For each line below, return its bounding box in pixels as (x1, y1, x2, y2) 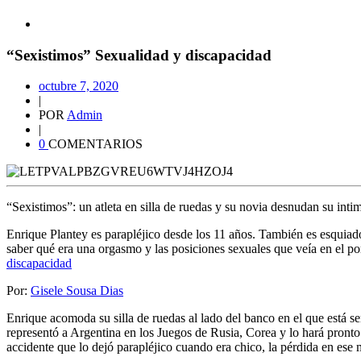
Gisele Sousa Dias (31, 284, 123, 298)
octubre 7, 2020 (39, 79, 118, 93)
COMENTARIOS (48, 137, 143, 151)
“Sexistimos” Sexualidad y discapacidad (6, 46, 272, 64)
